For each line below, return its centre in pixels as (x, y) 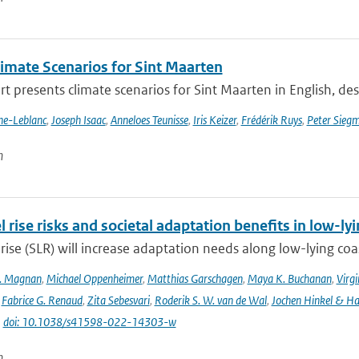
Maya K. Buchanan (289, 278)
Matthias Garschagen (195, 278)
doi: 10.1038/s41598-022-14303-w (89, 322)
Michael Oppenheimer (94, 278)
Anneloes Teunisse (149, 120)
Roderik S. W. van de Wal (210, 300)
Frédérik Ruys (271, 120)
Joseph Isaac (78, 120)
